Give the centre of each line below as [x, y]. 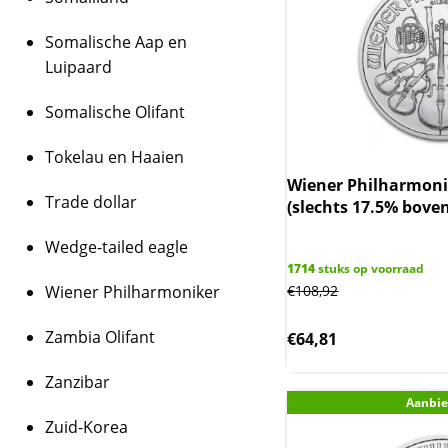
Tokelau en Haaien [114, 157]
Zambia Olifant [100, 337]
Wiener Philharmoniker [132, 292]
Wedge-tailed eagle [116, 247]
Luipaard [78, 67]
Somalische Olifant [115, 112]
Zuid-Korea [86, 427]
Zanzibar [77, 382]
